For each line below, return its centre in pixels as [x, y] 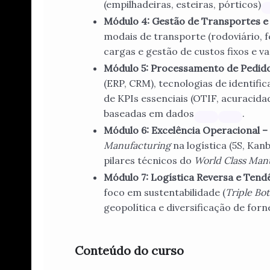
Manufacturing [137, 146]
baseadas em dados [149, 114]
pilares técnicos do [149, 161]
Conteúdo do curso [129, 251]
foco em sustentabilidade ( [165, 193]
